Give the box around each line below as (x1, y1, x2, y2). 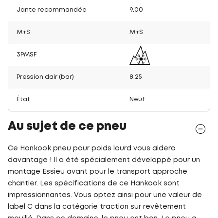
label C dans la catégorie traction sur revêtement (8, 203, 186, 210)
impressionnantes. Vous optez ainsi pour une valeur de (8, 192, 202, 198)
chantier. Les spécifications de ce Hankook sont (8, 180, 180, 186)
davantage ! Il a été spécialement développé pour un (8, 157, 200, 163)
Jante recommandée (17, 7, 87, 13)
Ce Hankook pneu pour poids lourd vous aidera (8, 145, 176, 151)
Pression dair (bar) (17, 74, 74, 80)
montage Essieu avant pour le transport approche (8, 168, 187, 175)
